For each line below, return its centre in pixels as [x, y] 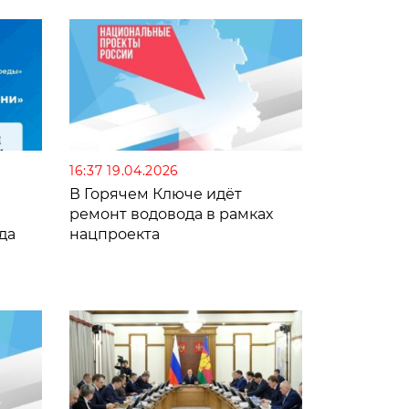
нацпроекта [115, 234]
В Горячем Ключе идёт [156, 194]
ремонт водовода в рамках [171, 214]
